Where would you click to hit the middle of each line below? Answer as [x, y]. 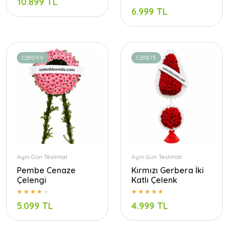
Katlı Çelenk [154, 180]
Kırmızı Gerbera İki [168, 170]
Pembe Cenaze [46, 170]
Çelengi [32, 180]
